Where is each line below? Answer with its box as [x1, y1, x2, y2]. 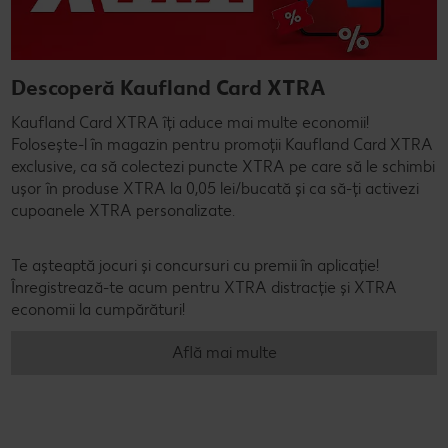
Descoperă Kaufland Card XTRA [11, 75, 326, 101]
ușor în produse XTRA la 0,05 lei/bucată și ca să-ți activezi [11, 179, 419, 199]
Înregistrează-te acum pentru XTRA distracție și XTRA [11, 278, 397, 298]
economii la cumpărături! [11, 300, 185, 320]
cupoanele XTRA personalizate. [11, 201, 235, 221]
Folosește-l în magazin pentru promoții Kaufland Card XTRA [11, 135, 433, 155]
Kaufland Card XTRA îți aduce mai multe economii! [11, 113, 369, 133]
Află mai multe [171, 343, 277, 363]
